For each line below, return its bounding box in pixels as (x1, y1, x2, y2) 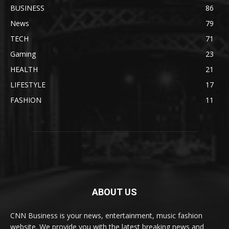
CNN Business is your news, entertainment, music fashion (10, 211, 202, 221)
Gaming (10, 49, 36, 59)
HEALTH (10, 64, 38, 75)
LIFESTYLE (10, 80, 45, 90)
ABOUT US (92, 187, 137, 198)
